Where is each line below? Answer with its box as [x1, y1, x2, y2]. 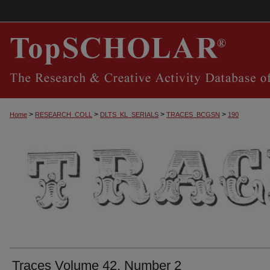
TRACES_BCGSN [166, 111, 220, 118]
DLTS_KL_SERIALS [100, 111, 159, 118]
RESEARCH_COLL [35, 111, 92, 118]
